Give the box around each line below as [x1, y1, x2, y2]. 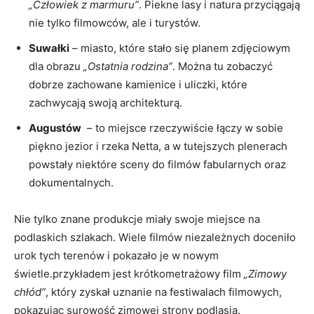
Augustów [29, 121, 81, 135]
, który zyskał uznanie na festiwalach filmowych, [46, 285, 282, 299]
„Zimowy [244, 266, 287, 280]
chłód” [14, 285, 46, 299]
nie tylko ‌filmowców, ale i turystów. [29, 15, 200, 29]
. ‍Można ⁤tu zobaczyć [172, 59, 273, 73]
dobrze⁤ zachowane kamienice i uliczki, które [29, 77, 247, 91]
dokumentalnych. [29, 175, 114, 189]
